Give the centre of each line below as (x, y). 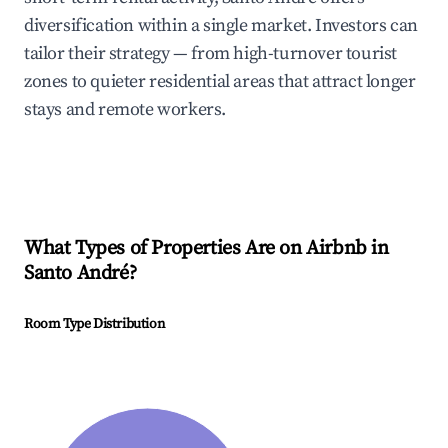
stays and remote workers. (125, 110)
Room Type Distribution (94, 324)
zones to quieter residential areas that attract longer (220, 82)
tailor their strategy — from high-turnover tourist (211, 54)
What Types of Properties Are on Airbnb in (206, 249)
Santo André (76, 274)
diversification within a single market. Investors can (221, 26)
